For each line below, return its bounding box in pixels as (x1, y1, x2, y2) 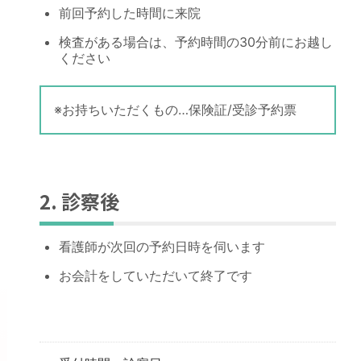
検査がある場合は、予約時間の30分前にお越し (58, 34, 333, 51)
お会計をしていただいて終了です (58, 268, 252, 284)
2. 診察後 (39, 187, 119, 216)
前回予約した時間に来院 (58, 5, 201, 22)
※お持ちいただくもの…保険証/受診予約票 (53, 102, 297, 118)
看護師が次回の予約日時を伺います (58, 239, 265, 255)
